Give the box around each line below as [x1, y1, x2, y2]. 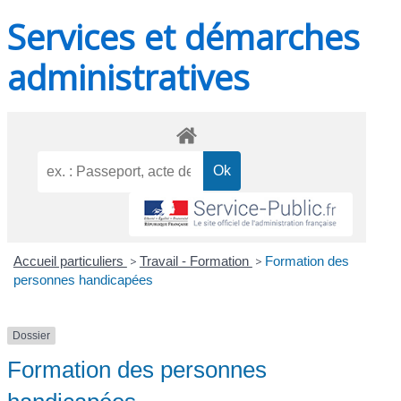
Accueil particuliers [13, 253, 127, 269]
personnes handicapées [13, 272, 153, 288]
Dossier [13, 329, 51, 343]
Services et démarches [7, 13, 361, 61]
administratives [7, 54, 251, 101]
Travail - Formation [139, 253, 252, 269]
